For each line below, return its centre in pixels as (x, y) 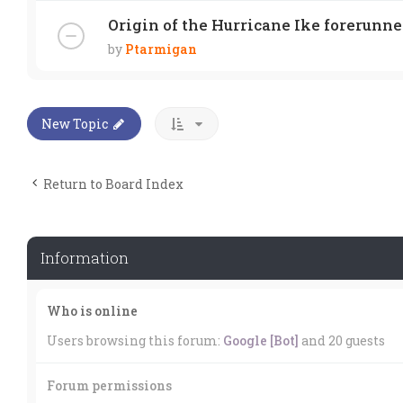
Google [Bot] (261, 340)
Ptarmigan (161, 49)
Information (85, 257)
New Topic (75, 123)
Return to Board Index (113, 184)
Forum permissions (109, 385)
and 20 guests (342, 340)
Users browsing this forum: (135, 340)
